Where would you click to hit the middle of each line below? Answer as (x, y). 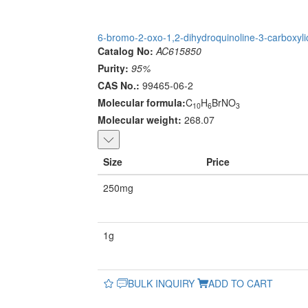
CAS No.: (119, 86)
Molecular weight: (140, 120)
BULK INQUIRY (161, 284)
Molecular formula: (142, 103)
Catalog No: (125, 51)
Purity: (113, 68)
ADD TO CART (241, 284)
